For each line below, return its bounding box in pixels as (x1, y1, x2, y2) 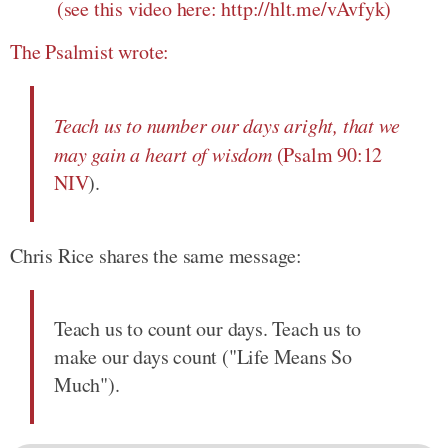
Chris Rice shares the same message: (10, 242, 302, 269)
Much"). (54, 371, 120, 398)
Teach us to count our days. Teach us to (54, 315, 362, 342)
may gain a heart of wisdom (54, 141, 272, 167)
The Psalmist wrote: (10, 38, 170, 65)
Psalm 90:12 (283, 141, 383, 168)
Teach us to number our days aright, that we (54, 112, 400, 138)
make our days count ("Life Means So (54, 343, 352, 370)
